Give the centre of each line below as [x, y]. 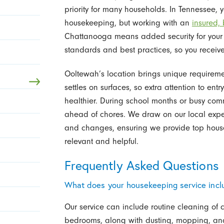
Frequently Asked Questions [141, 165]
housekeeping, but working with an [128, 23]
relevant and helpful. [101, 141]
